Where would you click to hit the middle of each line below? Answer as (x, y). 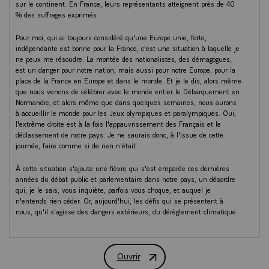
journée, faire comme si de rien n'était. (77, 145)
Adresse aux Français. (160, 261)
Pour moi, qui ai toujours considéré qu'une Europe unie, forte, (111, 37)
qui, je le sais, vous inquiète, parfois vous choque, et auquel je (113, 189)
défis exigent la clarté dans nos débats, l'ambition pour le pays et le (121, 233)
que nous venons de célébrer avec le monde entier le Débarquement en (128, 91)
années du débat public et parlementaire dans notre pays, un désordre (125, 179)
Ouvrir (128, 255)
